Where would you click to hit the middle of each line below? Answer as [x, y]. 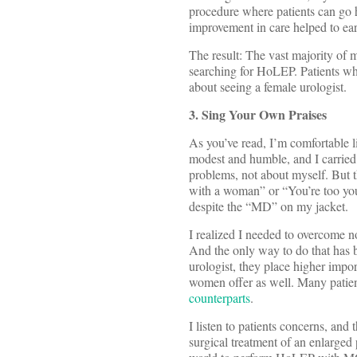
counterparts [220, 298]
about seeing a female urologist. [268, 87]
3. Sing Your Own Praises [258, 115]
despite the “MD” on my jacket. [269, 206]
